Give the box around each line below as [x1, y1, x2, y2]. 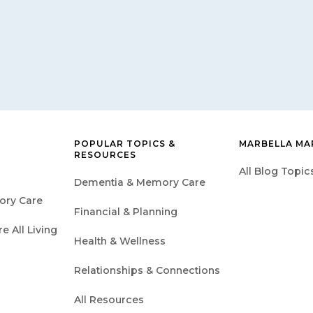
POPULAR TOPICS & [74, 138, 175, 149]
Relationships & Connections [74, 263, 220, 277]
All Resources [74, 293, 144, 306]
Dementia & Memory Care [74, 175, 205, 189]
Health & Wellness [74, 234, 166, 247]
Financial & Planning [74, 205, 177, 218]
